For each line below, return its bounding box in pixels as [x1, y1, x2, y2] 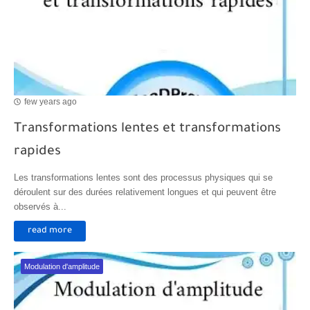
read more [28, 226, 72, 236]
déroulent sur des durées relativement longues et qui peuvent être [14, 186, 276, 197]
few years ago [24, 97, 77, 107]
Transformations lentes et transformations [14, 121, 281, 136]
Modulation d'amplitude [24, 262, 100, 271]
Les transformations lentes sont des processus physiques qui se [14, 172, 273, 183]
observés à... [14, 201, 66, 212]
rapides [14, 144, 61, 159]
